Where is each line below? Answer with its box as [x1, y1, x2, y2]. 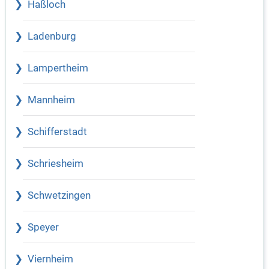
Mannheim [28, 94, 75, 106]
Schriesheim [28, 158, 83, 170]
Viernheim [28, 253, 73, 265]
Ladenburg [28, 31, 76, 43]
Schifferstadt [28, 126, 87, 138]
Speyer [28, 222, 59, 234]
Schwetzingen [28, 190, 91, 202]
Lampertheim [28, 62, 88, 74]
